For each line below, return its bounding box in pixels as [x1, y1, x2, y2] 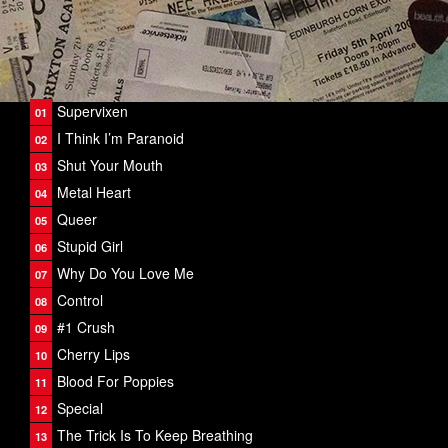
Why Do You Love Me [57, 263, 194, 283]
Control [57, 290, 103, 310]
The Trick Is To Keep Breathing [57, 425, 253, 445]
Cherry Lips [57, 344, 130, 364]
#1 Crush [57, 317, 115, 337]
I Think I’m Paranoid [57, 128, 184, 148]
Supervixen [57, 101, 128, 121]
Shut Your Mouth [57, 155, 163, 175]
